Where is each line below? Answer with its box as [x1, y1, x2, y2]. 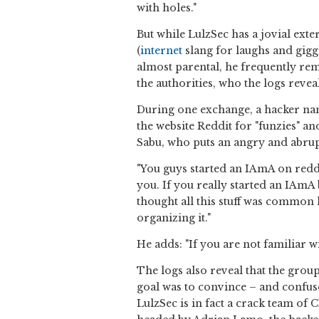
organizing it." [137, 211, 211, 225]
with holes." [137, 1, 197, 15]
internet [140, 44, 182, 58]
